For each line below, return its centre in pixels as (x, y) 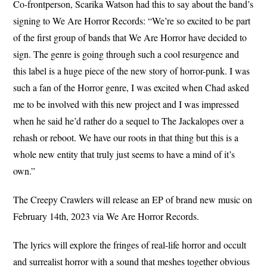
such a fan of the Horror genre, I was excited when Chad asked (131, 88)
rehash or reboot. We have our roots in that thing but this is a (126, 138)
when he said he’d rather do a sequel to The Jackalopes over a (129, 121)
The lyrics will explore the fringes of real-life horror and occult (130, 245)
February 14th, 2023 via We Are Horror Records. (106, 216)
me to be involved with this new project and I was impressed (126, 104)
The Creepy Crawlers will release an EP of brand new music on (133, 200)
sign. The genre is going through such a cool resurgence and (126, 54)
